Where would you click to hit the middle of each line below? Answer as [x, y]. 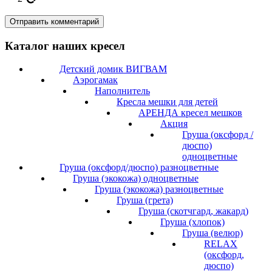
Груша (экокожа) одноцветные [136, 178]
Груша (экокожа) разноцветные [159, 189]
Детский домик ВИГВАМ [113, 69]
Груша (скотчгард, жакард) [193, 211]
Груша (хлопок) [192, 222]
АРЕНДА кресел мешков [190, 113]
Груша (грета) [145, 200]
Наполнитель [122, 91]
